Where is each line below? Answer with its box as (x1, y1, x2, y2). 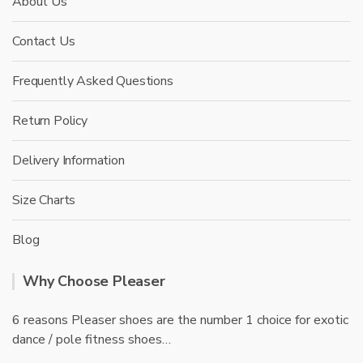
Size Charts (12, 190, 76, 209)
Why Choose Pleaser (23, 271, 165, 291)
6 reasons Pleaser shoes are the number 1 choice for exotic (12, 310, 348, 329)
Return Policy (12, 111, 88, 130)
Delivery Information (12, 151, 125, 169)
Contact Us (12, 32, 75, 50)
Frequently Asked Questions (12, 71, 173, 90)
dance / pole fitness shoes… (12, 330, 171, 348)
